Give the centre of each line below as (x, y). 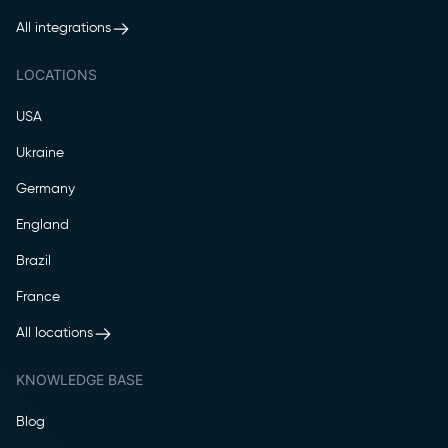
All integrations (63, 28)
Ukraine (40, 152)
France (38, 296)
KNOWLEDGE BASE (79, 380)
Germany (45, 188)
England (42, 224)
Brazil (33, 260)
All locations (54, 333)
